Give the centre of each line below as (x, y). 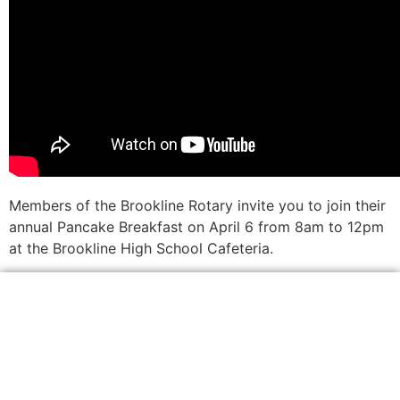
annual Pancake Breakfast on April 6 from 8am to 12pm (196, 227)
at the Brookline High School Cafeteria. (141, 249)
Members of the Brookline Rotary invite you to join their (197, 206)
